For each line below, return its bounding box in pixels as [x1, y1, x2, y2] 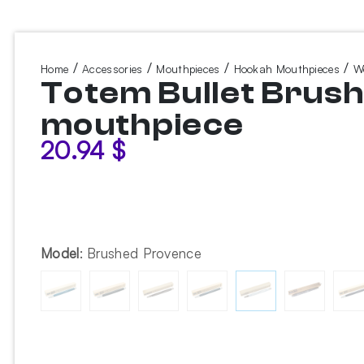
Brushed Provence [87, 244, 201, 262]
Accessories [82, 62, 143, 76]
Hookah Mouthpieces [233, 62, 340, 76]
